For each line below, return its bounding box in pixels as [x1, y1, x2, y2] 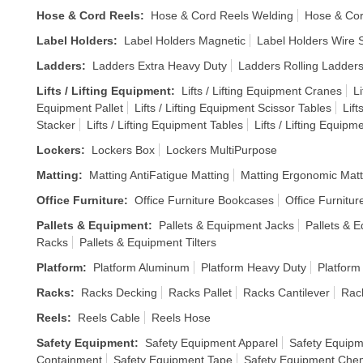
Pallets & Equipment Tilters [79, 236, 216, 249]
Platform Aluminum [93, 261, 190, 274]
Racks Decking [81, 286, 157, 299]
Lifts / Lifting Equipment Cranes [181, 84, 342, 97]
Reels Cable [78, 311, 140, 324]
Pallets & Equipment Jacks [159, 219, 294, 232]
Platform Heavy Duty [201, 261, 306, 274]
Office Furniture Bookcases [135, 194, 274, 207]
